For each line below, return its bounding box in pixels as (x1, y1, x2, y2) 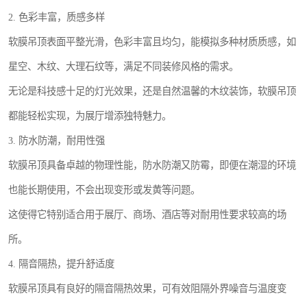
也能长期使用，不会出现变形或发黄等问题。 (8, 184, 200, 195)
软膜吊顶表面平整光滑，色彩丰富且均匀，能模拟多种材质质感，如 (8, 36, 296, 47)
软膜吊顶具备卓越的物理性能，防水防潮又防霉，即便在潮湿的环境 (8, 160, 296, 171)
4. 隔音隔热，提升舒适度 (8, 258, 114, 269)
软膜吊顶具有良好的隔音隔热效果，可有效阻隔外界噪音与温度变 (8, 283, 286, 294)
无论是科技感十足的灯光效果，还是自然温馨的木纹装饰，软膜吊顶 (8, 86, 296, 97)
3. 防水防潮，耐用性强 (8, 135, 105, 146)
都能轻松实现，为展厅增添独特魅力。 (8, 110, 171, 121)
